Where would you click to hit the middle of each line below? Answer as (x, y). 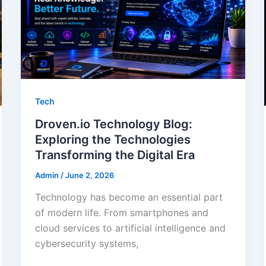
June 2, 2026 (89, 175)
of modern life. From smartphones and (121, 213)
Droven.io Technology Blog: (113, 124)
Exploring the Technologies (113, 139)
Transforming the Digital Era (115, 155)
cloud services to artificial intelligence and (130, 228)
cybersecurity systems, (86, 244)
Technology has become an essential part (129, 197)
